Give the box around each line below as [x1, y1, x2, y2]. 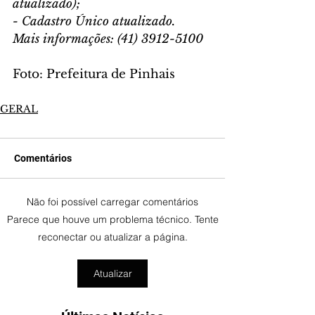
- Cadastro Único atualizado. [13, 14, 175, 30]
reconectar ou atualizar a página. [37, 231, 188, 244]
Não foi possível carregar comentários [27, 195, 198, 209]
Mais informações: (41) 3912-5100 [13, 32, 203, 47]
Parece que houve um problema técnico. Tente [6, 213, 219, 226]
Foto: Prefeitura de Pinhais [13, 67, 175, 82]
